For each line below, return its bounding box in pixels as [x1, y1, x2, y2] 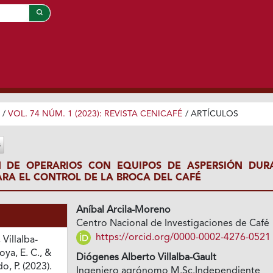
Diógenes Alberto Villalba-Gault [76, 253, 217, 263]
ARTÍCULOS [190, 109, 238, 118]
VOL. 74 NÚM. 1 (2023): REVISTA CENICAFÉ [7, 109, 182, 118]
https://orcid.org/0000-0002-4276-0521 [93, 232, 271, 243]
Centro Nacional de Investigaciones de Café [76, 219, 270, 229]
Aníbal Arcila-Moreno [76, 205, 171, 216]
